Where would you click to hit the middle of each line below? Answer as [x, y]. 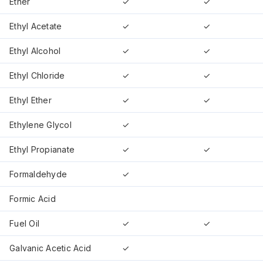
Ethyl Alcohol [35, 50]
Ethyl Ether [31, 100]
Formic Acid [33, 198]
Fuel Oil [25, 223]
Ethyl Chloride [37, 75]
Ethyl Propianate [42, 149]
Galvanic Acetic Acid [50, 248]
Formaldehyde [38, 174]
